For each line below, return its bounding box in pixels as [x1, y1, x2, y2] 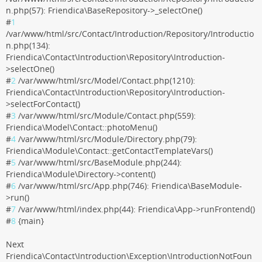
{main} [16, 215, 44, 226]
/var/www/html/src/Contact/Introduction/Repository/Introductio [6, 28, 254, 39]
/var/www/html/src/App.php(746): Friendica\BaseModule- [16, 180, 242, 191]
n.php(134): [6, 40, 50, 51]
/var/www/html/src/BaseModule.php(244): [16, 157, 182, 168]
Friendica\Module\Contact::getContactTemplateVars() [6, 145, 213, 156]
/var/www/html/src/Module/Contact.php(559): [16, 110, 196, 121]
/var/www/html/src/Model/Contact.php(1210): [16, 75, 195, 86]
